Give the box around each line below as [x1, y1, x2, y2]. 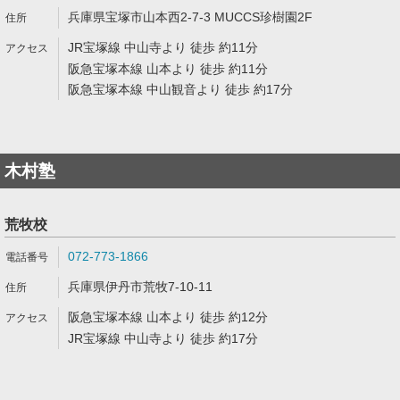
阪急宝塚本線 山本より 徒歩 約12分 [68, 310, 268, 324]
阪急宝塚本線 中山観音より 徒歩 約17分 [68, 82, 293, 96]
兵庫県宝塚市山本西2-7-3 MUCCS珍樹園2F [68, 10, 312, 24]
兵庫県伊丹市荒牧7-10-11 [68, 279, 212, 294]
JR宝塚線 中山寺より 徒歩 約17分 [68, 331, 258, 346]
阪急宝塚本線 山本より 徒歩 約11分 [68, 62, 268, 76]
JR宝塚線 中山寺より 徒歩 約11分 [68, 40, 258, 54]
